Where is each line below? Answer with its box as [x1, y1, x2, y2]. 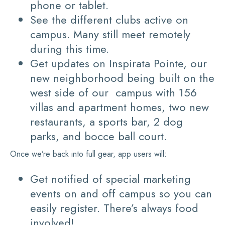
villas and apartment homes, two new [30, 99, 209, 116]
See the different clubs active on [30, 12, 188, 28]
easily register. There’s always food [30, 200, 198, 216]
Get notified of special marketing [30, 171, 191, 187]
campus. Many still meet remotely [30, 26, 190, 43]
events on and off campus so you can [30, 185, 212, 202]
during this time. [30, 41, 109, 57]
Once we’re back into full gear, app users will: [10, 148, 167, 160]
